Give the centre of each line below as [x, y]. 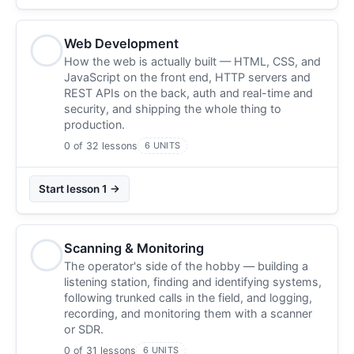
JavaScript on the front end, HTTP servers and [187, 77]
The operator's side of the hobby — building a [186, 266]
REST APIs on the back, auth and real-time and [188, 93]
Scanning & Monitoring [134, 249]
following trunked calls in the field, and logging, [188, 298]
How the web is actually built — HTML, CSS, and [192, 62]
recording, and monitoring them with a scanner [188, 314]
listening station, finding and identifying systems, [193, 282]
